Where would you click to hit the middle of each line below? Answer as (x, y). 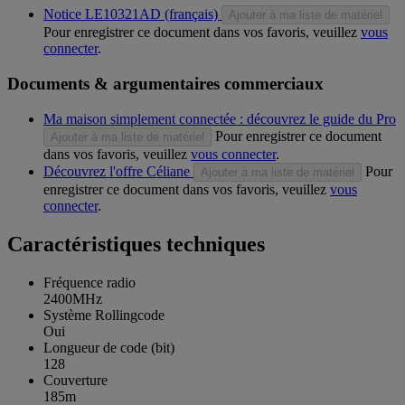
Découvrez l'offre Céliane (117, 171)
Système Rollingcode (104, 315)
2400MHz (73, 298)
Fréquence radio (89, 282)
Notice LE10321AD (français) (131, 14)
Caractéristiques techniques (136, 244)
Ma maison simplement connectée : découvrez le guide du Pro (220, 118)
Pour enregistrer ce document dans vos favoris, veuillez (202, 33)
